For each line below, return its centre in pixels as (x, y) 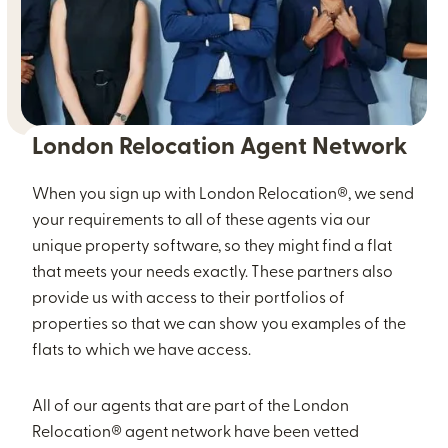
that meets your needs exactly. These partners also (213, 273)
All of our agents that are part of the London (191, 407)
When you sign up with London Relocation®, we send (223, 195)
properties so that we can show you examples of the (219, 325)
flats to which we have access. (142, 351)
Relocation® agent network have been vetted (196, 433)
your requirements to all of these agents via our (202, 221)
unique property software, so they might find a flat (212, 247)
